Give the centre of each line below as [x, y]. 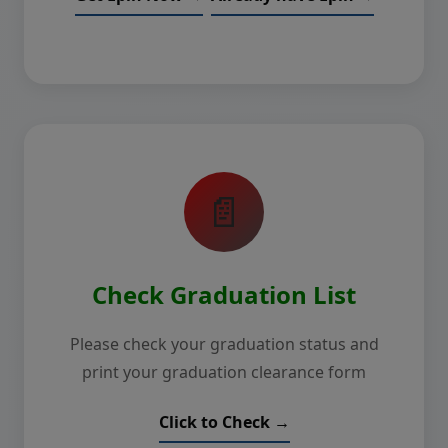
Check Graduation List [224, 294]
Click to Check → [224, 422]
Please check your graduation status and [224, 344]
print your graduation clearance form [224, 372]
